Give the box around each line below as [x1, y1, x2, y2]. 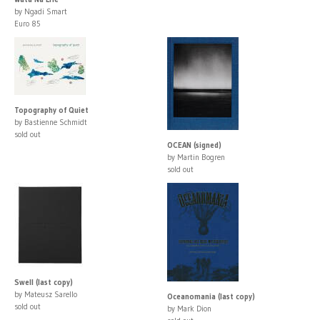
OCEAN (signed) [167, 139, 221, 150]
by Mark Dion [167, 303, 211, 314]
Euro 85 [14, 18, 41, 29]
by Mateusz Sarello [14, 289, 77, 299]
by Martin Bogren [167, 151, 225, 162]
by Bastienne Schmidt [14, 116, 87, 127]
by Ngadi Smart [14, 6, 67, 16]
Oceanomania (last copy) [167, 291, 255, 301]
